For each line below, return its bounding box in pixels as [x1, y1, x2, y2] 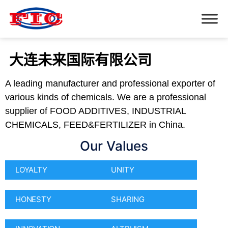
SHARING [111, 194, 145, 205]
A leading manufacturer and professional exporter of [5, 78, 215, 89]
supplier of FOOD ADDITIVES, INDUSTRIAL [5, 105, 186, 116]
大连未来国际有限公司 [5, 52, 152, 68]
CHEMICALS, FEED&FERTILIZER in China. [5, 119, 185, 130]
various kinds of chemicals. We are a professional [5, 92, 206, 102]
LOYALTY [15, 165, 47, 175]
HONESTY [15, 194, 51, 205]
